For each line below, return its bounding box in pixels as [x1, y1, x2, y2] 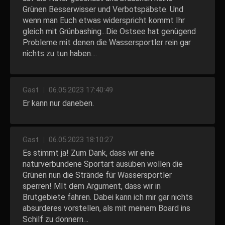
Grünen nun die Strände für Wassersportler [23, 170, 172, 180]
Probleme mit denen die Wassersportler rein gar [23, 38, 191, 47]
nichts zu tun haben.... [23, 49, 97, 58]
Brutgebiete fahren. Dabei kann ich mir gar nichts [23, 192, 193, 202]
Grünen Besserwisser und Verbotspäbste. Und [23, 5, 183, 14]
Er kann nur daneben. [23, 98, 94, 108]
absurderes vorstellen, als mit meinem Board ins [23, 203, 190, 213]
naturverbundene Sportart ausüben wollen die [23, 159, 183, 169]
